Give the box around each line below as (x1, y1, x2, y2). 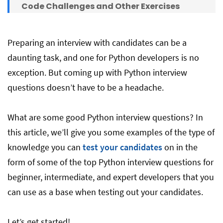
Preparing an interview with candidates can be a (7, 37, 187, 48)
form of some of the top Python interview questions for (7, 156, 214, 168)
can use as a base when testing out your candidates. (7, 186, 203, 198)
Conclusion (21, 36, 70, 47)
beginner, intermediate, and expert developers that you (7, 171, 214, 183)
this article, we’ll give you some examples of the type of (7, 126, 215, 138)
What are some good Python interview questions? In (7, 111, 203, 123)
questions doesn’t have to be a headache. (7, 82, 164, 93)
